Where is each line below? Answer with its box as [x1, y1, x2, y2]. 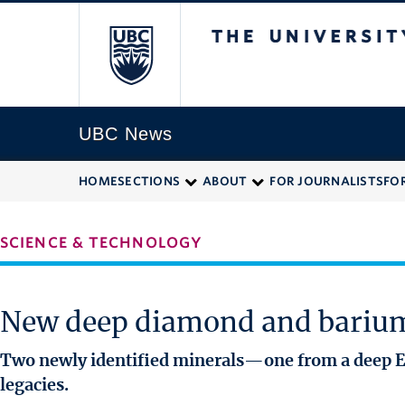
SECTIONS [118, 174, 180, 188]
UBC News [79, 124, 173, 144]
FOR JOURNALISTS [269, 174, 383, 188]
